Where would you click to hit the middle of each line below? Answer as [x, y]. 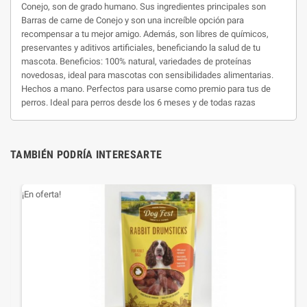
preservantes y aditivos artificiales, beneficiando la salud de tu [141, 48]
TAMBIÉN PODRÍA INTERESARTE [86, 155]
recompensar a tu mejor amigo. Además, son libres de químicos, [145, 34]
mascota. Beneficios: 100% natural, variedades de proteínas [136, 61]
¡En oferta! [37, 194]
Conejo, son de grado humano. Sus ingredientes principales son [144, 7]
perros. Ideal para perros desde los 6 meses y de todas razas [138, 102]
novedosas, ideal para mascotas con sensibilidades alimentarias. [147, 75]
